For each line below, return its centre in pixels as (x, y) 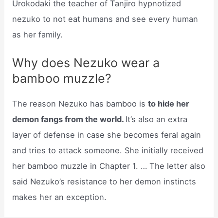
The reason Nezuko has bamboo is (80, 104)
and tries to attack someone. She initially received (108, 151)
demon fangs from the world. (69, 119)
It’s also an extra (157, 119)
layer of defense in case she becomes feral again (107, 135)
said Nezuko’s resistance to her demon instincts (104, 182)
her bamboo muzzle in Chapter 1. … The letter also (109, 166)
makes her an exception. (60, 197)
